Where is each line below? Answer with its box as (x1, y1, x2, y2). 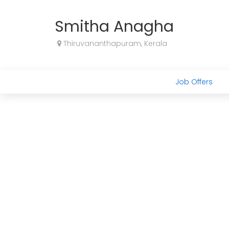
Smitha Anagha (55, 16, 174, 37)
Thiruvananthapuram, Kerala (61, 38, 167, 49)
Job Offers (175, 77, 213, 87)
